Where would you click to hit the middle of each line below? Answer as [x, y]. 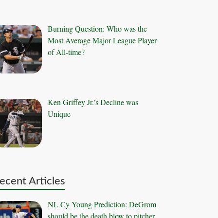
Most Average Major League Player [102, 40]
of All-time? [66, 52]
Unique [59, 114]
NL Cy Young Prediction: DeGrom [102, 204]
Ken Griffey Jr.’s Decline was [93, 102]
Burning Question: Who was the [98, 28]
